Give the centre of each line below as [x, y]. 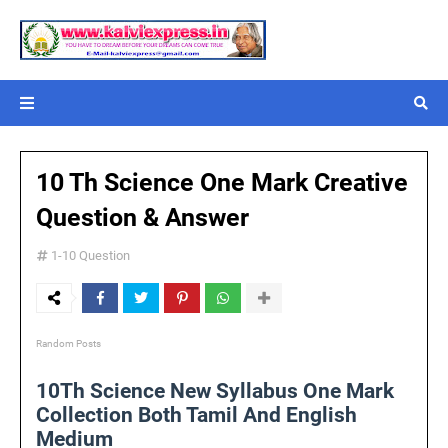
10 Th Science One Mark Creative [222, 182]
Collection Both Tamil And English [196, 415]
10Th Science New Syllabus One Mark [215, 391]
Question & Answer [142, 217]
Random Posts [68, 343]
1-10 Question [90, 255]
